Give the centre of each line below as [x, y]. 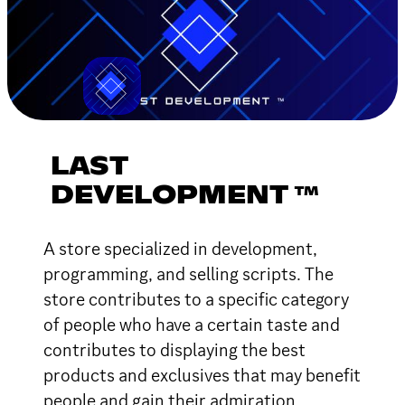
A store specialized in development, [180, 248]
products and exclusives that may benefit [202, 375]
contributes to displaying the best [174, 349]
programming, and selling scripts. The [188, 273]
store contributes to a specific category [196, 299]
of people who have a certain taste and [192, 324]
